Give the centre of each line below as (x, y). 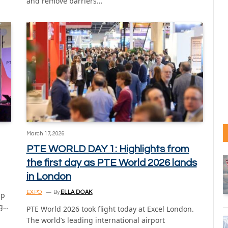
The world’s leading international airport (95, 220)
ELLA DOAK (76, 192)
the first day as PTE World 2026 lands (111, 163)
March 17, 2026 (45, 133)
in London (49, 176)
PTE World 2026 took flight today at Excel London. (110, 209)
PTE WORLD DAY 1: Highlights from (108, 149)
